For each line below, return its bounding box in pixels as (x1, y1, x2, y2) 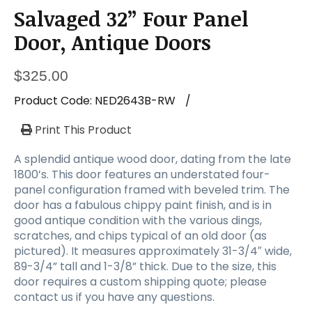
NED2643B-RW (95, 92, 175, 109)
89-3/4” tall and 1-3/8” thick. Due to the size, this (14, 258, 276, 274)
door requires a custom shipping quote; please (14, 273, 267, 290)
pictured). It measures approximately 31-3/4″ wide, (14, 242, 292, 259)
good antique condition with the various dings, (14, 212, 262, 228)
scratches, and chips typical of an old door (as (14, 227, 267, 244)
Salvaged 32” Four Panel (14, 4, 249, 32)
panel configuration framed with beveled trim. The (14, 181, 290, 198)
